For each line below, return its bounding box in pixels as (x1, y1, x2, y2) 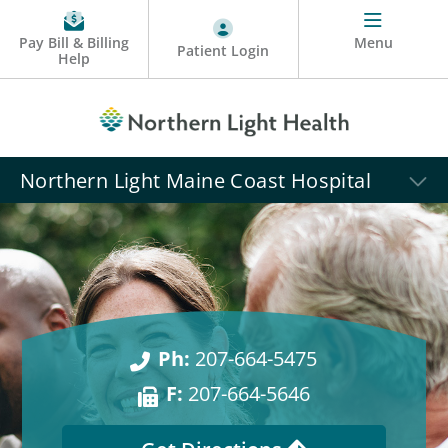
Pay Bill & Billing (19, 33, 130, 53)
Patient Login (177, 41, 270, 61)
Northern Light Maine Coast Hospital (20, 167, 371, 195)
